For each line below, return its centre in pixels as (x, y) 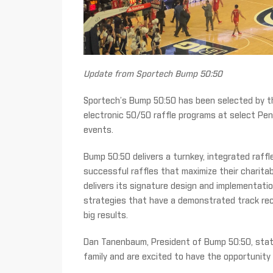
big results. (106, 216)
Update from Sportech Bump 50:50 (153, 75)
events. (98, 131)
